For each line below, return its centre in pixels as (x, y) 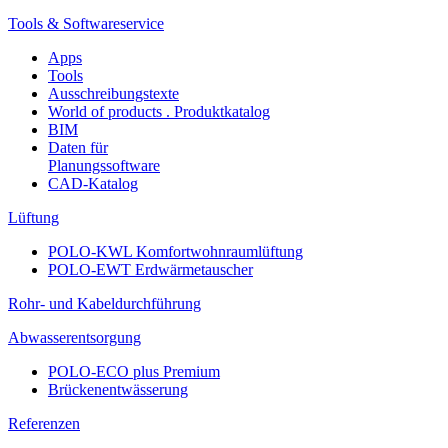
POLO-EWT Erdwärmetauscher (150, 270)
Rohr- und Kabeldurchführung (104, 304)
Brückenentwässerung (118, 390)
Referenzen (44, 424)
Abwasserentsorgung (74, 338)
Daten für (78, 148)
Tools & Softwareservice (86, 24)
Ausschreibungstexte (113, 94)
